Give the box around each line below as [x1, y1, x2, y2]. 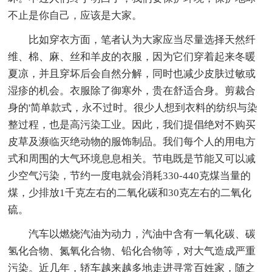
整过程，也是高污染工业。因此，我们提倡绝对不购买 [8, 119, 256, 131]
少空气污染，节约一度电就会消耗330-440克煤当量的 [8, 170, 251, 182]
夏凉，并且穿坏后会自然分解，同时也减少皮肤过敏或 [8, 68, 256, 80]
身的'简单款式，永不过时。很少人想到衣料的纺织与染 [8, 102, 258, 114]
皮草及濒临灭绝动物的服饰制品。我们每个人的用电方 [8, 136, 256, 148]
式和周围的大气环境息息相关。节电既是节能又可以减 [8, 153, 256, 165]
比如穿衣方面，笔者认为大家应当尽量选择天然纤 [29, 34, 256, 46]
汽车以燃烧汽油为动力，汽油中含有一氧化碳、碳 [29, 228, 256, 240]
